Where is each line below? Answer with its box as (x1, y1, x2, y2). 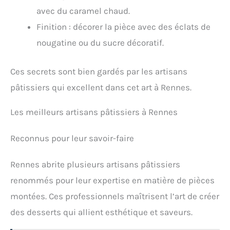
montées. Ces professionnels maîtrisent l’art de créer (10, 191, 219, 202)
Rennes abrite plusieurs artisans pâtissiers (10, 159, 180, 170)
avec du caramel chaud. (36, 5, 130, 16)
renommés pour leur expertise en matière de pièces (10, 175, 215, 186)
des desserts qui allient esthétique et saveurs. (10, 207, 193, 218)
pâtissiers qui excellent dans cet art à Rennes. (10, 82, 191, 93)
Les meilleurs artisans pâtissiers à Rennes (10, 107, 178, 118)
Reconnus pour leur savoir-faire (10, 133, 134, 144)
